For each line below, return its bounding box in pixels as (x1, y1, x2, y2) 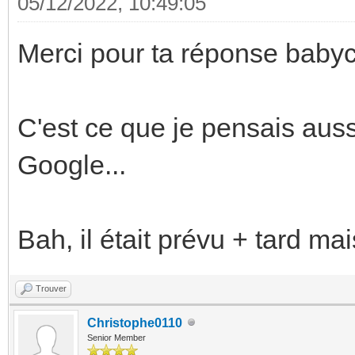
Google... (17, 149, 126, 180)
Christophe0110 (87, 315, 182, 330)
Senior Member (87, 332, 146, 342)
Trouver (36, 283, 67, 293)
